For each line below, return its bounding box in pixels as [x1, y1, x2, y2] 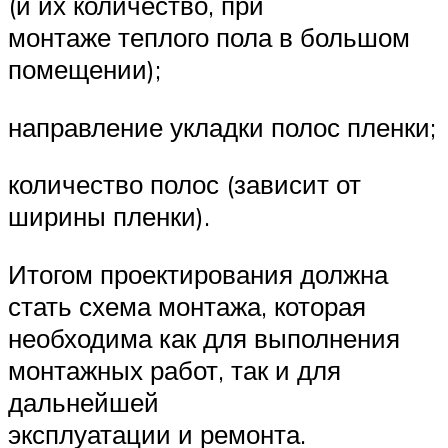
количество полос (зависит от [8, 168, 361, 201]
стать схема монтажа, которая [8, 289, 366, 322]
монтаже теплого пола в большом [8, 21, 410, 54]
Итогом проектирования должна [8, 257, 388, 290]
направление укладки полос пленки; [8, 110, 436, 143]
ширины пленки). [8, 200, 210, 233]
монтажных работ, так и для [8, 353, 341, 386]
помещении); [8, 53, 161, 86]
